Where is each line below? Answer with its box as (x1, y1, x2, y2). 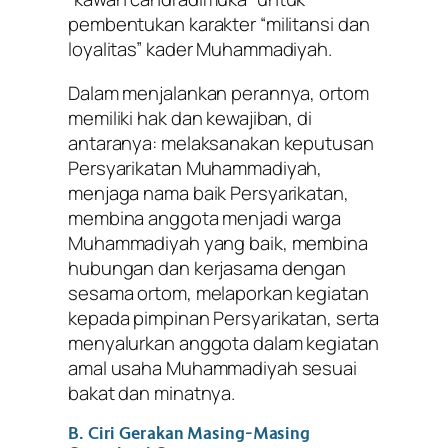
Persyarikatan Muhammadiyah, (68, 154, 323, 181)
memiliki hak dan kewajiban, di (68, 104, 312, 131)
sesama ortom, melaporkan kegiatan (68, 279, 369, 306)
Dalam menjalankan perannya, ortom (68, 79, 369, 106)
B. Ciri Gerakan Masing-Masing (68, 423, 311, 445)
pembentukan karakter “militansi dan (68, 11, 370, 38)
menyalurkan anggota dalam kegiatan (68, 329, 379, 356)
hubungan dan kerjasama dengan (68, 254, 347, 281)
